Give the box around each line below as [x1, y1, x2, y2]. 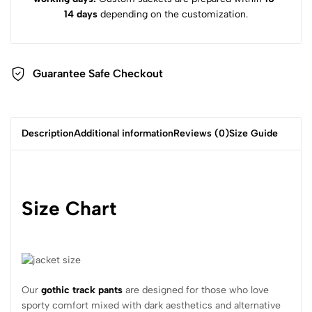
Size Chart [22, 196, 122, 220]
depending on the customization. [97, 8, 248, 20]
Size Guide [229, 127, 278, 139]
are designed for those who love [123, 284, 269, 296]
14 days [64, 8, 97, 20]
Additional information [74, 127, 173, 139]
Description [22, 127, 74, 139]
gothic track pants [41, 284, 123, 296]
